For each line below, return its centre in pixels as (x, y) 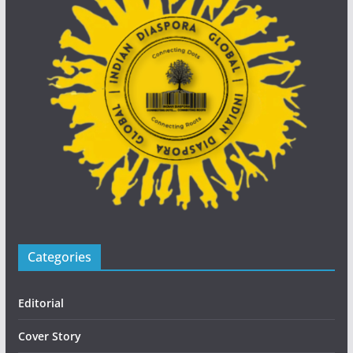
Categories (59, 256)
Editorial (41, 303)
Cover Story (49, 336)
